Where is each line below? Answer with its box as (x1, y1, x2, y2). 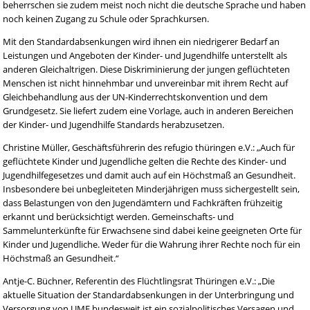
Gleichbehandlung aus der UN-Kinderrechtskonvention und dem (3, 90, 268, 103)
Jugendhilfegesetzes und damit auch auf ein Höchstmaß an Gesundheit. (3, 168, 296, 181)
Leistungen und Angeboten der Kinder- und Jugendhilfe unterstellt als (3, 48, 288, 62)
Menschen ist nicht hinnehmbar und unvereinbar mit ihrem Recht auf (3, 76, 289, 89)
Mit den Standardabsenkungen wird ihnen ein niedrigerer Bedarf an (3, 35, 280, 48)
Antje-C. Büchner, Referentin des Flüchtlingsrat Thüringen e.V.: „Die (3, 274, 275, 287)
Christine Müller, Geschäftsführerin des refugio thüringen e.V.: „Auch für (3, 140, 295, 154)
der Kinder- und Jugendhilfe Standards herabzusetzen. (3, 118, 225, 131)
